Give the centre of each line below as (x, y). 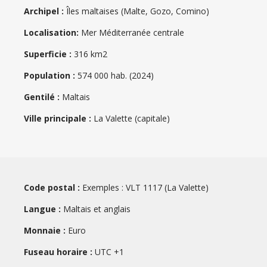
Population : (49, 75)
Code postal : (52, 187)
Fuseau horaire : (58, 252)
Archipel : (44, 11)
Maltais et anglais (96, 209)
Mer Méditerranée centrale (131, 32)
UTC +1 (108, 252)
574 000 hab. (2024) (114, 75)
